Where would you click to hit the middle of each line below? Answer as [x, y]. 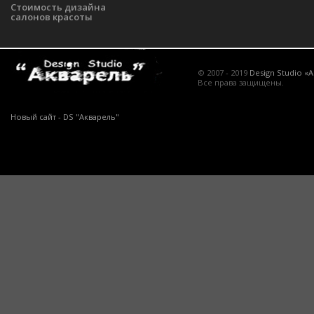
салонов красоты [52, 16]
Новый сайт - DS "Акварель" [65, 116]
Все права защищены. [241, 82]
